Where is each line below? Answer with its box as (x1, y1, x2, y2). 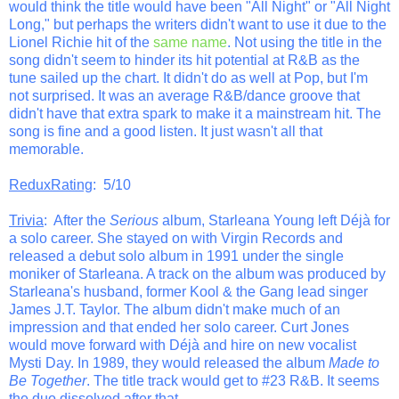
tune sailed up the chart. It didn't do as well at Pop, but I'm (9, 69, 368, 85)
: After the (44, 212, 110, 228)
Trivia (9, 212, 44, 228)
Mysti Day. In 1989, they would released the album (9, 354, 329, 370)
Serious (110, 212, 159, 228)
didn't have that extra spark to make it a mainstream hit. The (9, 105, 381, 121)
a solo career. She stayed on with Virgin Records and (9, 230, 343, 246)
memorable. (9, 141, 84, 157)
